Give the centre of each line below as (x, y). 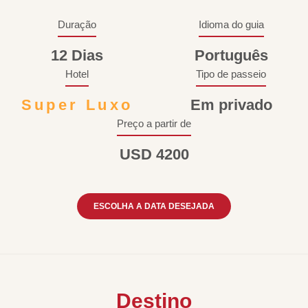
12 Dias (77, 55)
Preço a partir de (154, 123)
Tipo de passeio (231, 74)
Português (231, 55)
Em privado (231, 105)
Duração (77, 24)
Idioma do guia (231, 24)
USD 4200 (154, 154)
